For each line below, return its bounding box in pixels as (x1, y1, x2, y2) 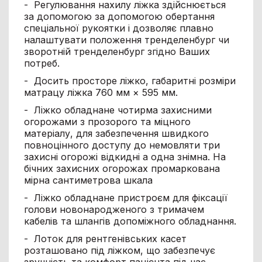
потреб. (23, 57, 60, 69)
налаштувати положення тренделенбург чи (23, 33, 229, 46)
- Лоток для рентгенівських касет (23, 232, 187, 244)
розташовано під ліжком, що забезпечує (23, 244, 215, 256)
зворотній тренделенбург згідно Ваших (23, 45, 210, 57)
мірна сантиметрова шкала (23, 174, 153, 186)
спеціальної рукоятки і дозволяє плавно (23, 22, 213, 34)
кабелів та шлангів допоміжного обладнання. (23, 215, 236, 227)
